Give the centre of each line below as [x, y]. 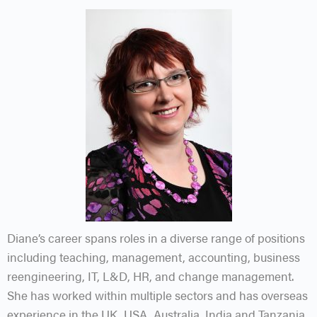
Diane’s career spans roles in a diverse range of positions [156, 237]
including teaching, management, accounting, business [154, 257]
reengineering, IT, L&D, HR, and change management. [150, 276]
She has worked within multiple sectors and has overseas [157, 295]
